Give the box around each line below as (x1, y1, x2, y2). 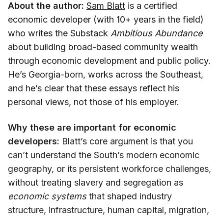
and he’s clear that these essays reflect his (8, 82, 179, 93)
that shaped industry (86, 191, 172, 201)
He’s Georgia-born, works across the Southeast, (8, 69, 203, 80)
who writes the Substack (8, 27, 110, 38)
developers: (8, 136, 59, 146)
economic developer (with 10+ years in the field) (8, 14, 204, 25)
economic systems (8, 191, 86, 201)
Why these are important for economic (8, 122, 176, 133)
